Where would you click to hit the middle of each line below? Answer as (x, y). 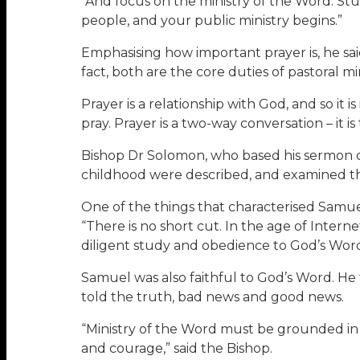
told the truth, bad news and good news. (212, 297)
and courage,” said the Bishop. (176, 349)
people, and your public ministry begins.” (211, 21)
